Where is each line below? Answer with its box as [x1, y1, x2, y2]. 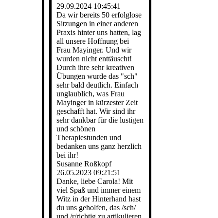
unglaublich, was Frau [56, 90, 125, 98]
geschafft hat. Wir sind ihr [56, 107, 135, 115]
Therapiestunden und [56, 133, 121, 142]
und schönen [56, 125, 95, 133]
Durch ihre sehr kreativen [56, 63, 134, 72]
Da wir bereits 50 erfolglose [56, 11, 142, 19]
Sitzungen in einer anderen [56, 19, 138, 28]
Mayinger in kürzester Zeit [56, 98, 138, 107]
